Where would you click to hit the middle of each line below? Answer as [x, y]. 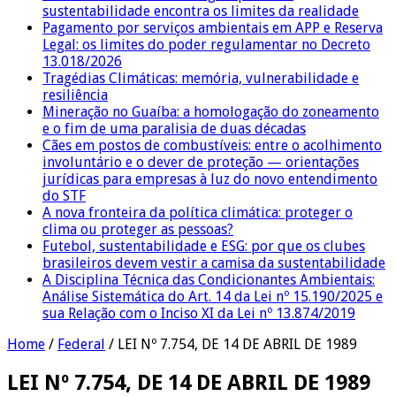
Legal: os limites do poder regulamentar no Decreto [206, 44]
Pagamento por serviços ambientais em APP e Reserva [213, 27]
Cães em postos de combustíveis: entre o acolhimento [212, 145]
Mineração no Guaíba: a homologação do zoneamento [211, 111]
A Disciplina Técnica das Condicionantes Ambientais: [209, 279]
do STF [64, 195]
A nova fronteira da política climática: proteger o [198, 212]
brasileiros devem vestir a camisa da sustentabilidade [214, 263]
